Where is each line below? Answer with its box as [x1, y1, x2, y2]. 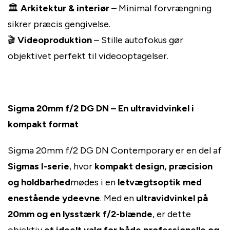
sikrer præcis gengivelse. [8, 18, 110, 30]
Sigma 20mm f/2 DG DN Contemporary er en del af [8, 144, 222, 156]
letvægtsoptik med [118, 176, 202, 188]
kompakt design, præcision [94, 160, 213, 172]
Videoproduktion [17, 34, 92, 46]
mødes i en [70, 176, 118, 188]
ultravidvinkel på [136, 192, 208, 204]
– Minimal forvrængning [109, 3, 212, 14]
